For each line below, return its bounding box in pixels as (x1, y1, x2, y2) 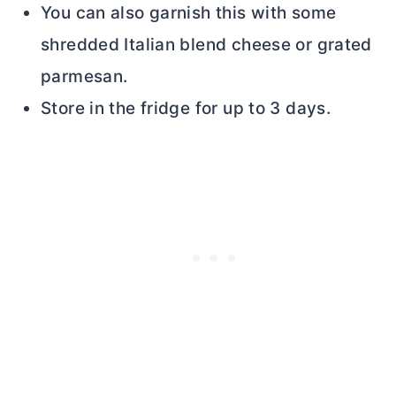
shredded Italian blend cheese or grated (41, 34, 372, 56)
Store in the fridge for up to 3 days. (41, 98, 331, 119)
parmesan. (41, 66, 128, 88)
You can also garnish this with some (41, 3, 337, 24)
